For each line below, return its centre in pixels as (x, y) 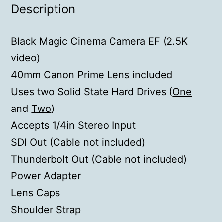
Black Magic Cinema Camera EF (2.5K (100, 41)
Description (43, 9)
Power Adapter (46, 176)
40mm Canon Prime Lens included (92, 75)
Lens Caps (36, 193)
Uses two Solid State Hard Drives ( (92, 91)
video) (26, 58)
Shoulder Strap (46, 209)
